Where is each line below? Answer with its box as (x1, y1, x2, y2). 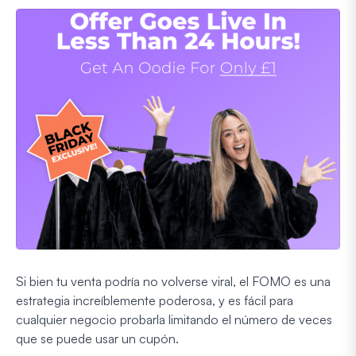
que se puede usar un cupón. (16, 330, 179, 346)
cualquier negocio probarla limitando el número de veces (16, 311, 332, 327)
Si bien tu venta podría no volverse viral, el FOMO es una (16, 273, 331, 289)
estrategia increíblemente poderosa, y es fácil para (16, 292, 293, 308)
